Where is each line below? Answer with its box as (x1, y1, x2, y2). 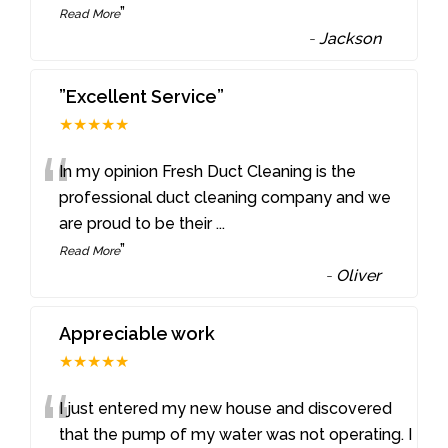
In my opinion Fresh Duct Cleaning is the (59, 161, 357, 181)
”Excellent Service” (59, 85, 225, 107)
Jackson (319, 29, 382, 49)
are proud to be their (59, 213, 217, 233)
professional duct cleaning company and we (59, 187, 392, 207)
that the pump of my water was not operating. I (59, 424, 413, 444)
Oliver (336, 265, 382, 285)
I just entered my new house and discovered (59, 398, 393, 418)
